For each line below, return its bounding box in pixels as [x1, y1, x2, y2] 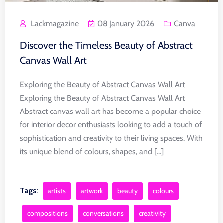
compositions [27, 208, 68, 218]
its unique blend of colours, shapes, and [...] [20, 146, 164, 156]
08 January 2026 [97, 18, 154, 28]
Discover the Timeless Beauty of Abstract [20, 39, 193, 51]
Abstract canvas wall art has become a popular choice [20, 106, 201, 116]
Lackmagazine [31, 18, 79, 28]
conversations [83, 208, 124, 218]
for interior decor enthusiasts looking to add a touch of [20, 119, 202, 129]
